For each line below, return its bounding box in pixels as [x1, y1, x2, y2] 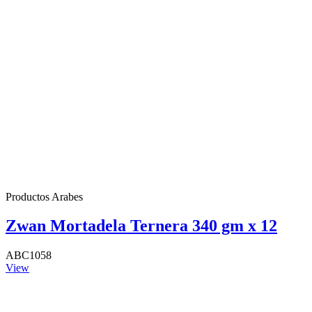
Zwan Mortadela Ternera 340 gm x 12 [6, 217, 277, 235]
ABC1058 [6, 249, 52, 262]
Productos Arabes [6, 190, 83, 203]
